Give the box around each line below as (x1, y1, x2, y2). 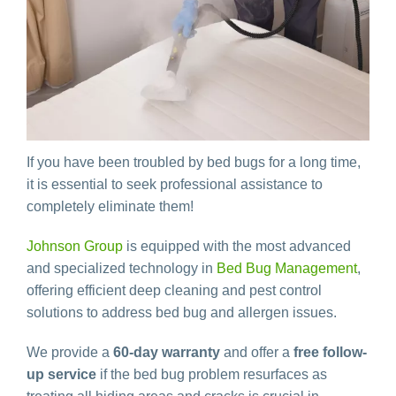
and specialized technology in (27, 261, 217, 277)
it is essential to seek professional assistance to (27, 177, 323, 193)
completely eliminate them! (27, 199, 194, 215)
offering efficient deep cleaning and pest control (27, 283, 322, 299)
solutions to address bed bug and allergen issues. (27, 305, 337, 321)
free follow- (293, 345, 367, 361)
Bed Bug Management (217, 261, 357, 277)
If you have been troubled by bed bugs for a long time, (27, 155, 361, 171)
